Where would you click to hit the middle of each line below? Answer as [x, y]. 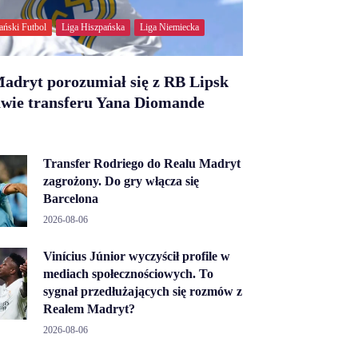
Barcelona [71, 198]
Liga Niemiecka [169, 27]
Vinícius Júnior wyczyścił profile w [137, 256]
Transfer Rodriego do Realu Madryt [142, 163]
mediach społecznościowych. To [128, 273]
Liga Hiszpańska [93, 27]
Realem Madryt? [89, 308]
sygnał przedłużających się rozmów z [143, 291]
